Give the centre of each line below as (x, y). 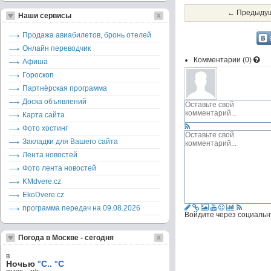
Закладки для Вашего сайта (70, 142)
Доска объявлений (54, 102)
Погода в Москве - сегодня (66, 238)
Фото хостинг (45, 128)
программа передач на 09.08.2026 (81, 208)
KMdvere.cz (42, 181)
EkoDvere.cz (43, 195)
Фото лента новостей (59, 168)
